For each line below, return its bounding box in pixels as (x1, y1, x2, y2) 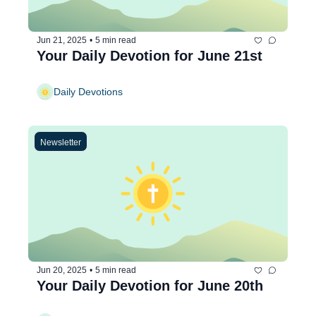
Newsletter (40, 137, 81, 147)
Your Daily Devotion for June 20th (37, 277, 263, 293)
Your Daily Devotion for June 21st (37, 47, 262, 63)
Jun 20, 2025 (37, 265, 87, 276)
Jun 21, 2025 (37, 35, 87, 45)
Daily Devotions (54, 86, 123, 97)
